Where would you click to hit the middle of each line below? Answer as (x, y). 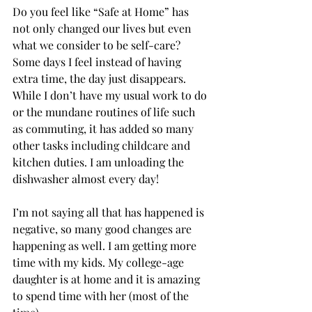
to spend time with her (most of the (102, 296)
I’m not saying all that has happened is (110, 212)
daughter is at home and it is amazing (108, 279)
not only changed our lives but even (103, 29)
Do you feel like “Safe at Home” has (102, 12)
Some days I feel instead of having (98, 62)
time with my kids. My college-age (100, 263)
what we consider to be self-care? (98, 45)
